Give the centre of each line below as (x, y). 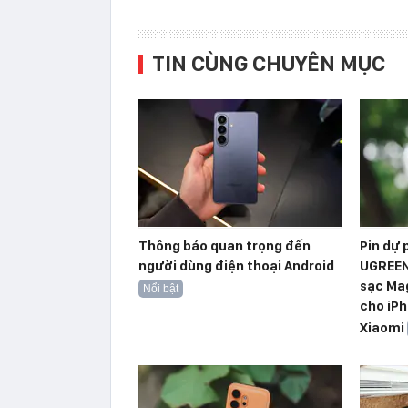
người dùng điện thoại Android (236, 265)
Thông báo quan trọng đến (224, 245)
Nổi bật (161, 288)
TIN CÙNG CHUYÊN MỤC (269, 63)
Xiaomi (382, 327)
